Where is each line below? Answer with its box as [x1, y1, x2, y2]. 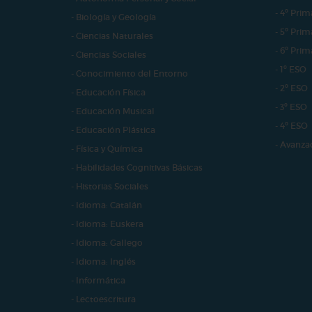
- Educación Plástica [71, 125, 155, 136]
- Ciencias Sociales [71, 49, 146, 61]
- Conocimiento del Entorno [71, 68, 188, 79]
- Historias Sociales [71, 181, 148, 192]
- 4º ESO [274, 120, 308, 132]
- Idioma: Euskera [71, 219, 143, 230]
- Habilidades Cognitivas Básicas [71, 162, 203, 173]
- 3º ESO [274, 102, 307, 113]
